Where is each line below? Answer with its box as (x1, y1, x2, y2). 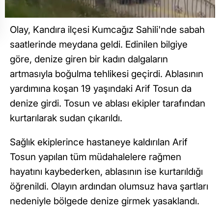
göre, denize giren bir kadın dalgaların (10, 54, 168, 65)
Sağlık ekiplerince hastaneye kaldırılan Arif (10, 137, 188, 148)
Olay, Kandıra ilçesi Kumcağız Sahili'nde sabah (10, 24, 205, 36)
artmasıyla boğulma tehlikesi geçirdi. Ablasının (10, 68, 203, 80)
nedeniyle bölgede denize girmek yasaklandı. (10, 195, 202, 207)
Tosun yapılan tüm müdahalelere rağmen (10, 151, 181, 163)
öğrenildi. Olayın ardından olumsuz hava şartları (10, 181, 208, 192)
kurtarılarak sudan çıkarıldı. (10, 112, 122, 124)
